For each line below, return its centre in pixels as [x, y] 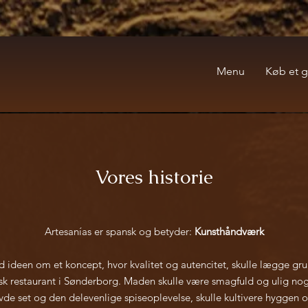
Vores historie [154, 177]
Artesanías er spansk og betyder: [119, 231]
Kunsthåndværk [229, 231]
